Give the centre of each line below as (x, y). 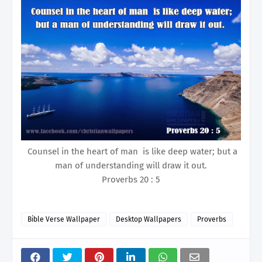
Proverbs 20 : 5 (131, 179)
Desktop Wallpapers (149, 219)
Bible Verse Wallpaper (64, 219)
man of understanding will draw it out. (131, 165)
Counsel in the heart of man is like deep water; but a (131, 151)
